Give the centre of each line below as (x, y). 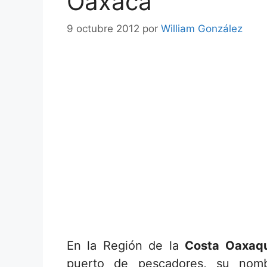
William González (202, 28)
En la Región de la (126, 245)
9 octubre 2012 (103, 28)
